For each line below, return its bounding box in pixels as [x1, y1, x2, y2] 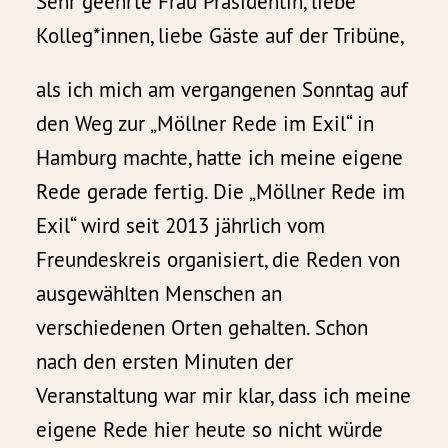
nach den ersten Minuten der [36, 347, 294, 375]
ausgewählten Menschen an [36, 279, 283, 307]
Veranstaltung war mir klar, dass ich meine [36, 381, 412, 409]
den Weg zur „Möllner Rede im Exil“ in [36, 109, 375, 137]
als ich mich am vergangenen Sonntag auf [36, 75, 409, 103]
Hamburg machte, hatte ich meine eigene [36, 143, 404, 171]
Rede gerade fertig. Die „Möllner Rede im [36, 177, 406, 205]
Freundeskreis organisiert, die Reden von [36, 245, 401, 273]
